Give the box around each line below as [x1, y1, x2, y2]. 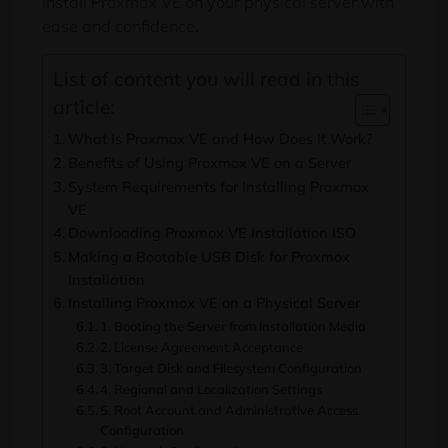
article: [53, 94, 114, 119]
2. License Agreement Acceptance [100, 339, 304, 356]
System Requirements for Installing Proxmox [67, 177, 369, 197]
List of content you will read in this [53, 66, 360, 91]
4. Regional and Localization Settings [100, 381, 323, 398]
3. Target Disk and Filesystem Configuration [100, 360, 363, 377]
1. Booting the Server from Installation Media [100, 318, 367, 335]
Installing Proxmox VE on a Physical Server [67, 293, 360, 313]
